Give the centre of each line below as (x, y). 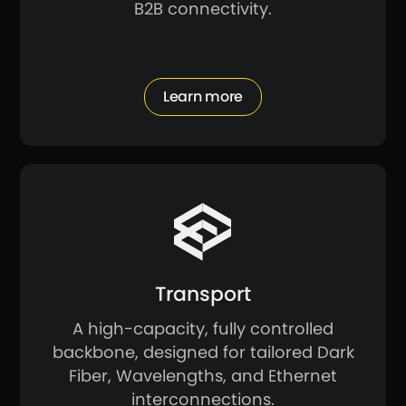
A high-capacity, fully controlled (203, 329)
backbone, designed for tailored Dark (203, 353)
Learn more (203, 97)
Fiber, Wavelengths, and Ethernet (203, 376)
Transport (203, 295)
